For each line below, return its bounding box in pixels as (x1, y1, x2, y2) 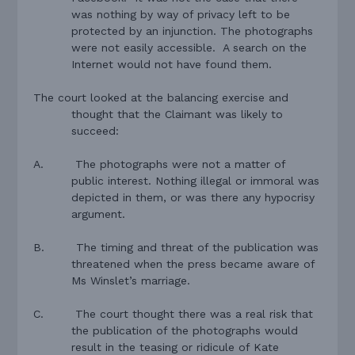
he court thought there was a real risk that (83, 307, 314, 320)
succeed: (71, 124, 120, 137)
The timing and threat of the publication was (76, 240, 319, 254)
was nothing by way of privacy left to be (71, 7, 291, 21)
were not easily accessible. (71, 40, 216, 54)
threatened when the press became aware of (71, 257, 315, 270)
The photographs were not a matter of (75, 157, 286, 170)
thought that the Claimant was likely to (71, 107, 284, 120)
